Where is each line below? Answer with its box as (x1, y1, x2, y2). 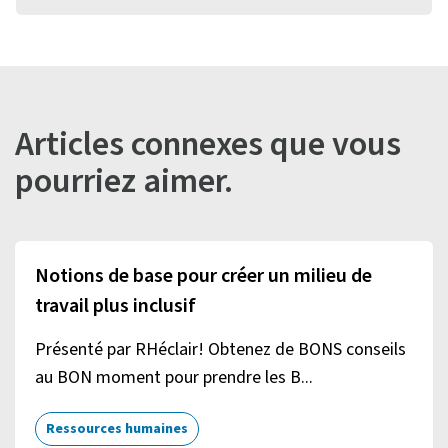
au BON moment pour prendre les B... (35, 364, 313, 390)
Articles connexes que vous (15, 119, 401, 169)
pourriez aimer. (15, 156, 233, 206)
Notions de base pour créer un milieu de (35, 261, 372, 290)
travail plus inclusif (35, 291, 196, 320)
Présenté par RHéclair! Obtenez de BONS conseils (35, 336, 406, 362)
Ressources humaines (46, 418, 188, 439)
